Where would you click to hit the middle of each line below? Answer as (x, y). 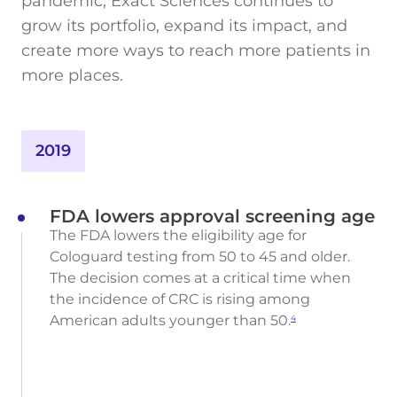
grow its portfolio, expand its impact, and (184, 26)
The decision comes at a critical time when (200, 278)
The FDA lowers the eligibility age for (178, 236)
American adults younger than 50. (170, 321)
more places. (72, 76)
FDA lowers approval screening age (212, 217)
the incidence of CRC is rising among (180, 300)
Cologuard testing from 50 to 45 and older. (200, 257)
